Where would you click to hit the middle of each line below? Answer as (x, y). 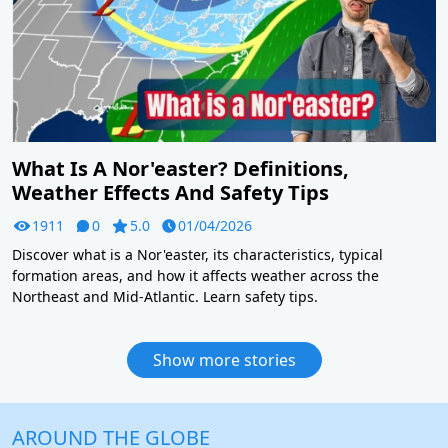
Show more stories (224, 360)
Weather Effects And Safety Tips (170, 193)
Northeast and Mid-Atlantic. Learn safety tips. (165, 297)
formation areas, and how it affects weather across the (195, 276)
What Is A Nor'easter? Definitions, (180, 169)
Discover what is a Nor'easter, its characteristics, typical (197, 255)
